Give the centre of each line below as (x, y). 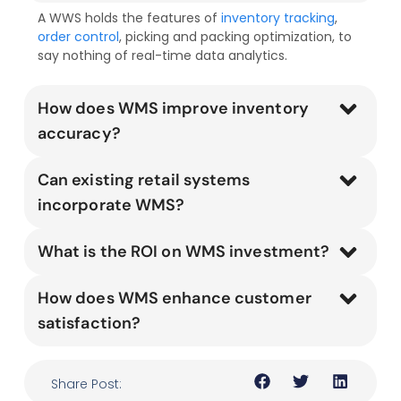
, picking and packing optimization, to (235, 37)
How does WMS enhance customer (174, 298)
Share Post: (86, 384)
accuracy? (79, 133)
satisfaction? (89, 323)
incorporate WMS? (111, 205)
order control (78, 37)
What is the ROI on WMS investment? (183, 251)
